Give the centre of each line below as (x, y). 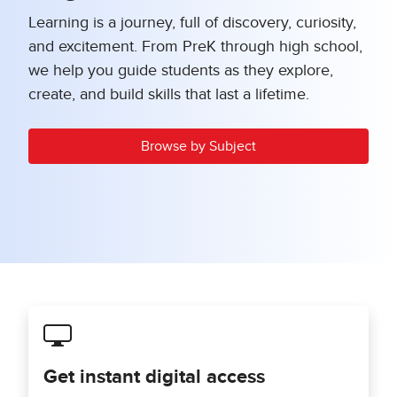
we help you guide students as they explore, (181, 71)
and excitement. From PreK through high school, (195, 47)
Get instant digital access (154, 378)
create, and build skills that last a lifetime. (169, 95)
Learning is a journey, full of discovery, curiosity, (192, 23)
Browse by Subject (198, 147)
